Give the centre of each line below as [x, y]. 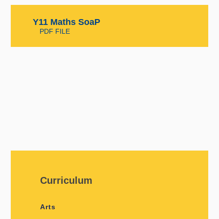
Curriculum [66, 180]
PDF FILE [55, 31]
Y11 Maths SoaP [66, 22]
